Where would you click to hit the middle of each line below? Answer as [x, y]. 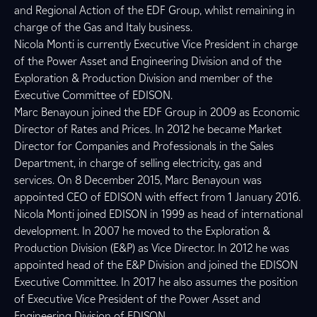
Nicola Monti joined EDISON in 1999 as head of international [158, 214]
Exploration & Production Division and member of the [143, 78]
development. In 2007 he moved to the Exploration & [142, 231]
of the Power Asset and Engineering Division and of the [148, 61]
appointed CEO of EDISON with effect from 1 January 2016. [157, 197]
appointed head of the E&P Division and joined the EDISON [156, 265]
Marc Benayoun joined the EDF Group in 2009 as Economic [157, 112]
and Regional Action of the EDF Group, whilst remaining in [155, 10]
